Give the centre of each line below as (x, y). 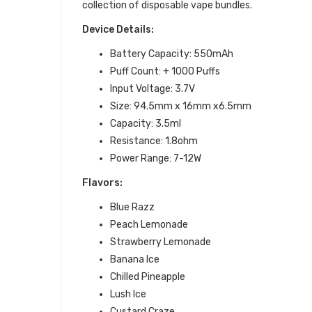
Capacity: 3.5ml (146, 124)
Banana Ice (135, 259)
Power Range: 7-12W (156, 158)
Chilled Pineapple (148, 277)
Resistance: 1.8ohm (154, 141)
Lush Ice (128, 294)
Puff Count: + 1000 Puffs (165, 71)
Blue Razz (132, 207)
